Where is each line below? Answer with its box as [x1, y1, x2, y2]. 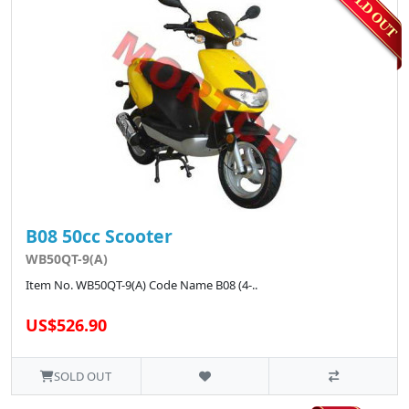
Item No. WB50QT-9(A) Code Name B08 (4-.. [26, 276, 257, 293]
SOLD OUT [54, 367, 112, 384]
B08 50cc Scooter [26, 223, 173, 248]
